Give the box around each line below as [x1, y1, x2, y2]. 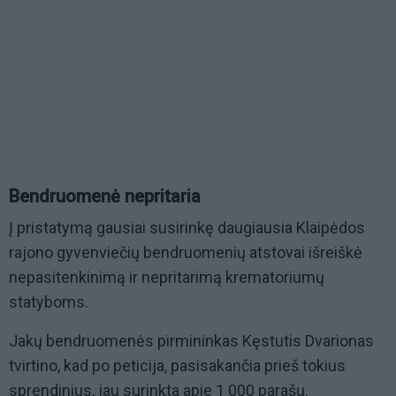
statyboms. [9, 293, 88, 312]
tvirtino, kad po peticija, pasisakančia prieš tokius [9, 356, 346, 376]
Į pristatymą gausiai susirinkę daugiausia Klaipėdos [9, 218, 365, 238]
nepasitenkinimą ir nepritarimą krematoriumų [9, 268, 324, 287]
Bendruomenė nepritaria [9, 186, 201, 208]
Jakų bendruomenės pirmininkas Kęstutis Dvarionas [9, 331, 374, 351]
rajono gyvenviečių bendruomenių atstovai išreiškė [9, 243, 362, 263]
